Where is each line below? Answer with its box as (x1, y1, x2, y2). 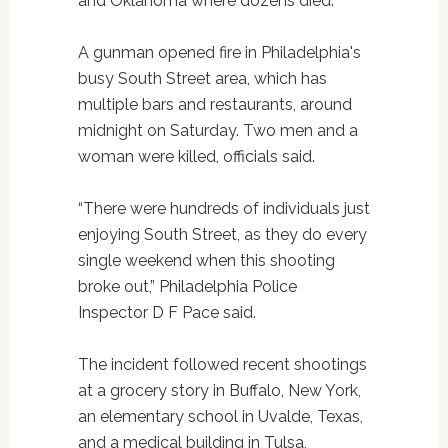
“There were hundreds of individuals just (77, 199, 370, 219)
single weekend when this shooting (77, 251, 335, 271)
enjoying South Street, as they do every (77, 225, 367, 245)
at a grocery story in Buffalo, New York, (77, 381, 361, 401)
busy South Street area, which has (77, 69, 327, 89)
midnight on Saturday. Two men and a (77, 121, 358, 141)
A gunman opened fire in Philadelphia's (77, 43, 361, 63)
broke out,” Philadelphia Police (77, 277, 297, 297)
